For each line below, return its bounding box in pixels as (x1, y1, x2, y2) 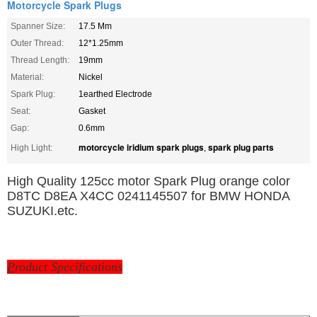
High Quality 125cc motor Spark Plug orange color (7, 173, 290, 188)
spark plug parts (208, 140, 274, 154)
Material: (11, 71, 44, 82)
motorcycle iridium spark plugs (79, 140, 204, 154)
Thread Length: (11, 54, 69, 65)
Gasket (79, 105, 105, 116)
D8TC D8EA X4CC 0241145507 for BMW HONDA (7, 188, 289, 203)
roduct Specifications (15, 259, 122, 274)
